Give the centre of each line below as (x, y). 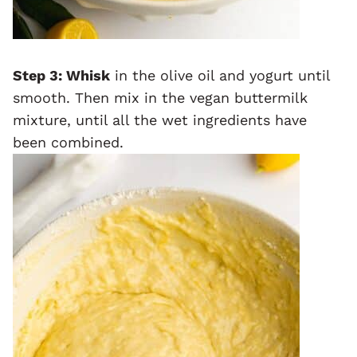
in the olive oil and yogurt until (220, 75)
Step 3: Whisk (61, 75)
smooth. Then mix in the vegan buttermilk (160, 97)
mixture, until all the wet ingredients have (160, 120)
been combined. (68, 142)
